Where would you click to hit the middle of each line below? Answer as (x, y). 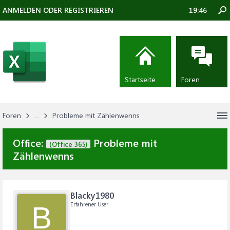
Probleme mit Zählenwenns (96, 115)
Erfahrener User (89, 204)
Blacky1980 (92, 195)
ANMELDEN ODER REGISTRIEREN (58, 10)
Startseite (140, 79)
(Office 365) (68, 144)
